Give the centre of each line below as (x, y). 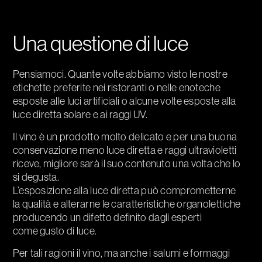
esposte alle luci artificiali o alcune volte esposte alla (124, 101)
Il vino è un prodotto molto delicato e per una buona (125, 137)
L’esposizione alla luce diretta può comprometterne (124, 191)
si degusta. (36, 177)
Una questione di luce (100, 43)
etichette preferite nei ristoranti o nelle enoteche (116, 88)
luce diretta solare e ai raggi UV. (80, 115)
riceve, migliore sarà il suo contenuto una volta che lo (127, 164)
